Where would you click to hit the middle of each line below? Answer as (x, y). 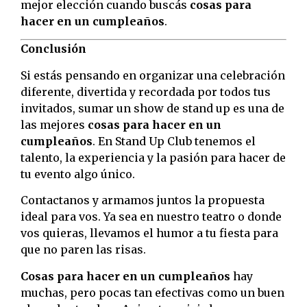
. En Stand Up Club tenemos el (174, 141)
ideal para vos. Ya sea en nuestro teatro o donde (151, 217)
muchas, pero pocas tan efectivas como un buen (152, 292)
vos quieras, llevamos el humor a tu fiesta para (149, 233)
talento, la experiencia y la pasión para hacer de (153, 157)
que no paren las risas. (83, 250)
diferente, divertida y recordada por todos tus (146, 91)
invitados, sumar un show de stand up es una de (152, 108)
